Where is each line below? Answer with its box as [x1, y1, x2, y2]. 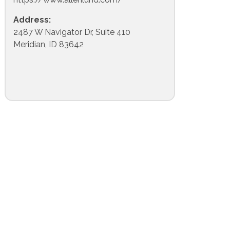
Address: [13, 14, 51, 25]
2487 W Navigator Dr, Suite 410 [13, 27, 130, 37]
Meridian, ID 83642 [13, 39, 84, 49]
